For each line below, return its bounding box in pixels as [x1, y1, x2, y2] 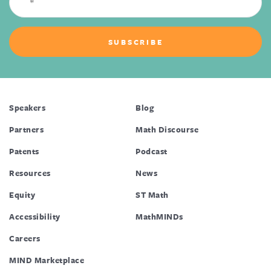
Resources [9, 167, 51, 180]
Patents [9, 145, 39, 158]
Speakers [9, 102, 45, 114]
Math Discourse [135, 123, 198, 136]
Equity [9, 189, 35, 201]
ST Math [135, 189, 169, 201]
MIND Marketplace [9, 254, 84, 267]
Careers [9, 232, 41, 245]
